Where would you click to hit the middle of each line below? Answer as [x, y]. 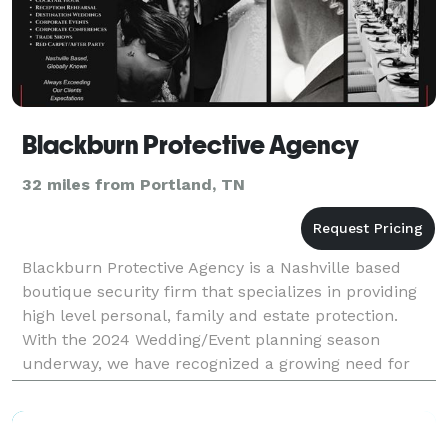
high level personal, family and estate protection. [210, 315]
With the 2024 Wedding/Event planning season [201, 339]
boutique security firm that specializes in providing [219, 291]
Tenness [53, 411]
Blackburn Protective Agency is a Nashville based [211, 267]
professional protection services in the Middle [197, 387]
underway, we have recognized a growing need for [216, 363]
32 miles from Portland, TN [133, 184]
